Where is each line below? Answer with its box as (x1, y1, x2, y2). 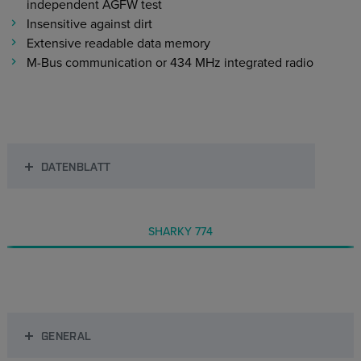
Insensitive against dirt (26, 16, 152, 32)
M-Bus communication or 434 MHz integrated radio (26, 55, 313, 71)
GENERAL (40, 328, 92, 342)
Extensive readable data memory (26, 35, 210, 52)
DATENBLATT (40, 159, 111, 173)
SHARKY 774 (148, 224, 213, 239)
